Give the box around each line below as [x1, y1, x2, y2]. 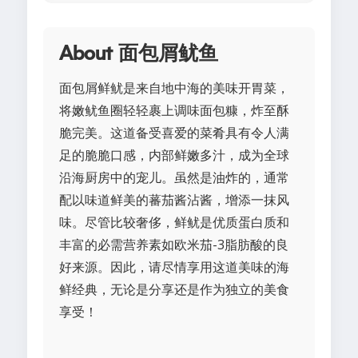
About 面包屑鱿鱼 [59, 44, 218, 65]
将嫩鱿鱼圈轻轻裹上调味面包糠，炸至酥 [59, 101, 289, 120]
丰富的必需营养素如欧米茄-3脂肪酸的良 [59, 236, 288, 254]
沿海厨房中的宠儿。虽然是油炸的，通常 [59, 169, 289, 187]
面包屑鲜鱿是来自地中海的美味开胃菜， [59, 79, 289, 97]
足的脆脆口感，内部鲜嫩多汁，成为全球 [59, 146, 289, 165]
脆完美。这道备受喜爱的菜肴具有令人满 [59, 124, 289, 142]
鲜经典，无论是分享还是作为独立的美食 [59, 280, 289, 299]
